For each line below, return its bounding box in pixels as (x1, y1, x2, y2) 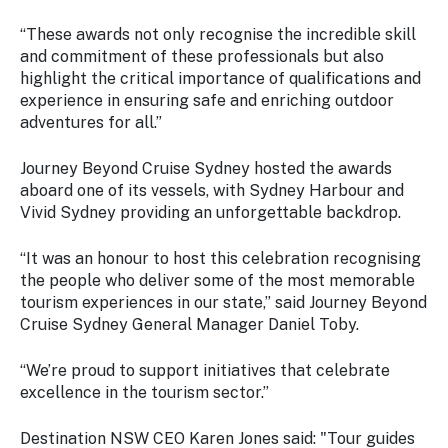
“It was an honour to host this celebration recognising (20, 249, 421, 269)
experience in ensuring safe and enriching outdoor (20, 91, 394, 111)
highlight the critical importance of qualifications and (20, 69, 421, 89)
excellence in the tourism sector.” (20, 383, 269, 403)
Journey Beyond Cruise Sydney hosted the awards (20, 159, 392, 179)
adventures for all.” (20, 113, 162, 133)
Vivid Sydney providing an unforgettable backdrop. (20, 203, 401, 223)
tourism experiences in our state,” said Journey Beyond (20, 293, 427, 313)
